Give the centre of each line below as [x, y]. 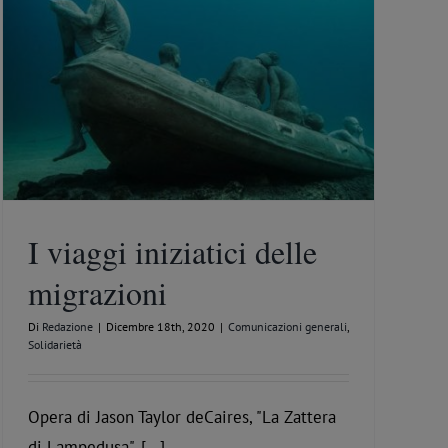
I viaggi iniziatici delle [172, 251]
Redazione [67, 326]
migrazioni [97, 292]
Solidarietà [55, 344]
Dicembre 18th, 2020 [160, 326]
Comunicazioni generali [287, 326]
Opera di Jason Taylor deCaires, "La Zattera [182, 416]
